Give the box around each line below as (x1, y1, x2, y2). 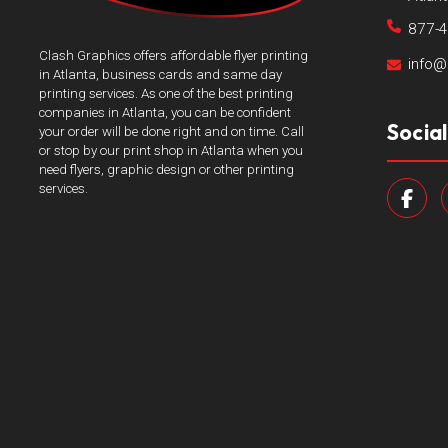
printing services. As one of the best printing (38, 85, 293, 101)
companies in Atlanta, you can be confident (38, 104, 291, 120)
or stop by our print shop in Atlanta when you (38, 142, 303, 158)
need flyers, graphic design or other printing (38, 161, 294, 177)
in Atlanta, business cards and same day (38, 66, 282, 82)
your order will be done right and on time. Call (38, 123, 304, 139)
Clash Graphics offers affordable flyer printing (38, 47, 308, 63)
